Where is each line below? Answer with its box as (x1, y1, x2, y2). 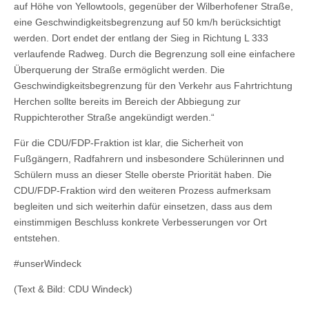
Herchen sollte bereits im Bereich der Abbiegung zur (14, 95, 241, 107)
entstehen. (14, 232, 60, 243)
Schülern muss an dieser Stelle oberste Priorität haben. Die (14, 168, 272, 180)
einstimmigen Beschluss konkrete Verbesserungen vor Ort (14, 216, 267, 228)
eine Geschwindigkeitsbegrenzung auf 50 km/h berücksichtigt (14, 16, 281, 28)
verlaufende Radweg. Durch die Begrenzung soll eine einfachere (14, 48, 295, 59)
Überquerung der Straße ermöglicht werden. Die (14, 63, 225, 75)
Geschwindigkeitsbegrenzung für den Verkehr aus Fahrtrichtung (14, 79, 292, 91)
